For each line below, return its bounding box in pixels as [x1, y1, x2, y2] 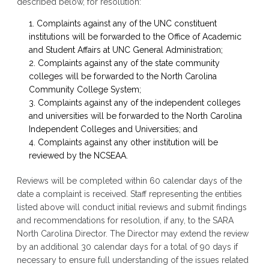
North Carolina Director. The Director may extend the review [16, 229, 249, 238]
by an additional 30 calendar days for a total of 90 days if [16, 242, 238, 252]
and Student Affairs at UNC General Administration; [28, 45, 223, 55]
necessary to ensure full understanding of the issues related [16, 255, 249, 265]
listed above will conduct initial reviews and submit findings [16, 202, 247, 212]
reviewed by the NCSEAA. [28, 151, 128, 160]
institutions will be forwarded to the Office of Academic [28, 32, 241, 41]
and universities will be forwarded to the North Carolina [28, 111, 242, 121]
